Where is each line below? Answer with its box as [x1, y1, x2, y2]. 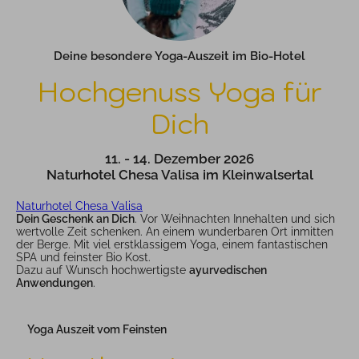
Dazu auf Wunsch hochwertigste [16, 264, 189, 277]
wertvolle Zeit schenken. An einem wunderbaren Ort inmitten [16, 225, 333, 239]
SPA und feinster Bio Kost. [16, 251, 151, 264]
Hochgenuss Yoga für [37, 74, 322, 110]
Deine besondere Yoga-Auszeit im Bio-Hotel [54, 49, 305, 64]
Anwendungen [16, 276, 93, 290]
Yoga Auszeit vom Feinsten [27, 323, 167, 337]
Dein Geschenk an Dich [16, 212, 135, 226]
